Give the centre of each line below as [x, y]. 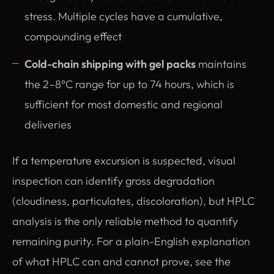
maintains [221, 64]
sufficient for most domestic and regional [124, 104]
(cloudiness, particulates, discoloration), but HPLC [133, 201]
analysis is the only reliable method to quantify [125, 221]
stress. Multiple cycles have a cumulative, [124, 16]
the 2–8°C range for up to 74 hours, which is [129, 84]
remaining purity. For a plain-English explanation [131, 241]
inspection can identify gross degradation [113, 180]
